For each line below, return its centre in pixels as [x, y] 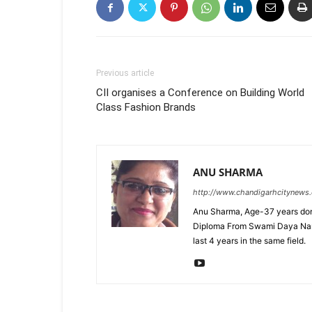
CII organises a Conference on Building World [200, 93]
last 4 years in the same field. [249, 241]
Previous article [125, 73]
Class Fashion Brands [146, 107]
